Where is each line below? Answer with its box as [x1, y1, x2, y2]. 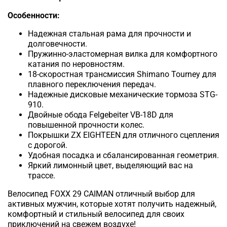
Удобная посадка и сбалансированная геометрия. [28, 150, 219, 161]
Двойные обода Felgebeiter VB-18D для [28, 110, 173, 120]
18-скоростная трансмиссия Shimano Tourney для [28, 69, 216, 80]
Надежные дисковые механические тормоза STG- [28, 90, 217, 100]
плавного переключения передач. [28, 80, 156, 90]
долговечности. [28, 39, 87, 49]
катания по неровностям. [28, 59, 125, 69]
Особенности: [8, 11, 60, 21]
